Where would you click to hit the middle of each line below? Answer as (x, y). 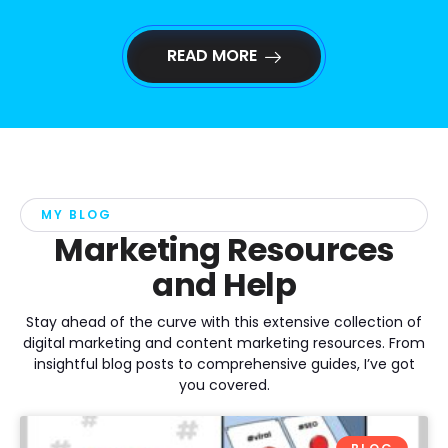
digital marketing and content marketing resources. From (224, 342)
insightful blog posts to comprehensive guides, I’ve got (224, 363)
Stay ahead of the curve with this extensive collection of (224, 321)
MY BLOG (76, 214)
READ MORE (212, 56)
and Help (224, 284)
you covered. (224, 384)
